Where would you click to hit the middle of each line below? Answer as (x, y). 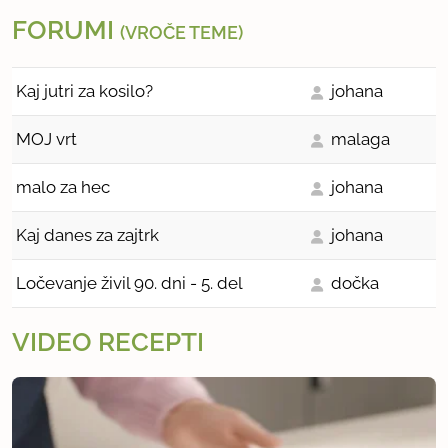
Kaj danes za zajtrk (87, 235)
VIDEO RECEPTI (108, 342)
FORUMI (66, 29)
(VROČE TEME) (181, 32)
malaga (360, 139)
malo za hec (63, 187)
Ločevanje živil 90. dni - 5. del (129, 283)
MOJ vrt (46, 139)
